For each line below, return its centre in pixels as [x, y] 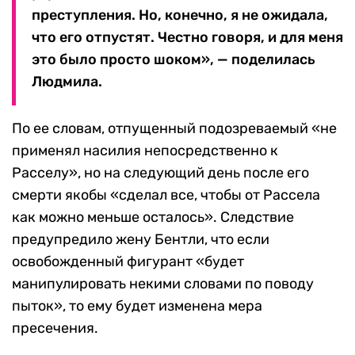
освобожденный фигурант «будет [128, 262]
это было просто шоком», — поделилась [174, 60]
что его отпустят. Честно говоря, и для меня [187, 38]
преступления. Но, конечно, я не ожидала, [180, 15]
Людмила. [67, 82]
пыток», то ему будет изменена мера [137, 306]
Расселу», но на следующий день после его [160, 173]
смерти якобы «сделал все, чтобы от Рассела [166, 195]
